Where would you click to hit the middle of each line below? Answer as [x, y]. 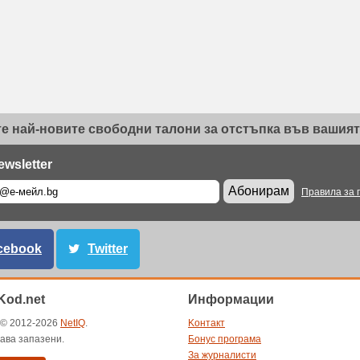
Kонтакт [207, 323]
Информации [231, 299]
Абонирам [259, 191]
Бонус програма [225, 339]
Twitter [108, 249]
